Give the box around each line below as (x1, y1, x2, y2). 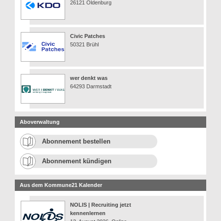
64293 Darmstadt (70, 83, 111, 90)
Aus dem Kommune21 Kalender (20, 182, 102, 188)
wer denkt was (70, 75, 108, 81)
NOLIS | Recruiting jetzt (70, 202, 131, 208)
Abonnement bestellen (42, 138, 110, 146)
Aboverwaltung (20, 119, 60, 125)
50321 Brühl (70, 41, 99, 48)
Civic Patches (70, 33, 105, 39)
